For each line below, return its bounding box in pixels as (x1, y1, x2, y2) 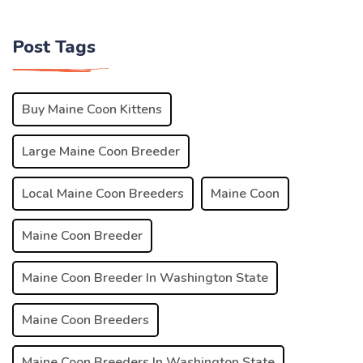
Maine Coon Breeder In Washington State (22, 268, 268, 287)
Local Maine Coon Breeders (22, 184, 184, 203)
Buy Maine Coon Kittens (22, 100, 162, 118)
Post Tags (12, 34, 96, 59)
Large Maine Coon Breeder (22, 142, 180, 160)
